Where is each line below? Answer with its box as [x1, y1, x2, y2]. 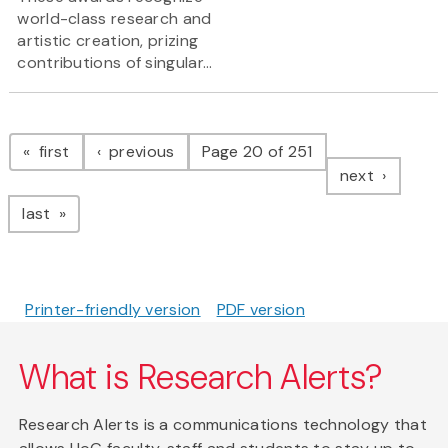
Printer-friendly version [25, 299, 201, 321]
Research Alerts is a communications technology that [18, 414, 428, 436]
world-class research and [17, 8, 212, 30]
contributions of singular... [17, 52, 213, 74]
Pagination [8, 110, 169, 153]
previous [104, 141, 175, 163]
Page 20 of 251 [201, 141, 313, 163]
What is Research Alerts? [18, 355, 384, 401]
